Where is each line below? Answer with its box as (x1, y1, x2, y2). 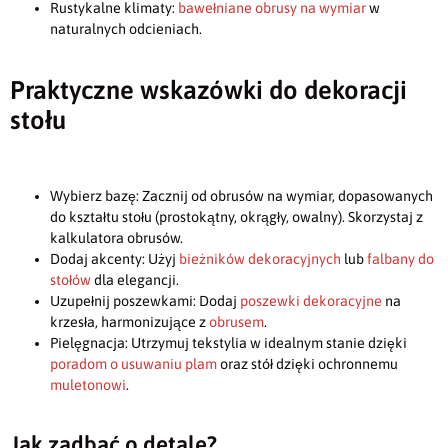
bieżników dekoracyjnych (179, 250, 344, 267)
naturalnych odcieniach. (50, 21, 202, 38)
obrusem (209, 313, 264, 330)
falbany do (367, 250, 434, 267)
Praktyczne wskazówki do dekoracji (10, 75, 407, 105)
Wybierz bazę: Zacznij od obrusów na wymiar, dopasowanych (50, 187, 433, 204)
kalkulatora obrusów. (50, 229, 183, 246)
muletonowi (50, 376, 126, 393)
